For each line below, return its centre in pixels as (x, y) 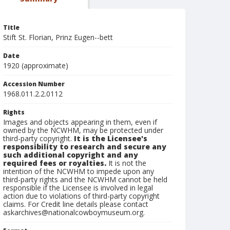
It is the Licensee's (111, 138)
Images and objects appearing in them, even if (80, 122)
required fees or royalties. (55, 163)
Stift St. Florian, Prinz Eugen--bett (58, 37)
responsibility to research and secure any (85, 147)
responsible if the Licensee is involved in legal (78, 188)
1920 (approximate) (36, 65)
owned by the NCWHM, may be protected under (83, 130)
